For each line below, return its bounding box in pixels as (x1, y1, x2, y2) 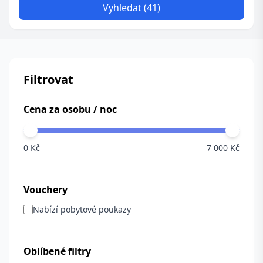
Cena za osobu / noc (23, 103, 117, 116)
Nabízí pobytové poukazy (33, 204, 131, 215)
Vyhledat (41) (103, 1, 160, 14)
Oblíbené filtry (23, 245, 91, 258)
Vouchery (23, 183, 68, 196)
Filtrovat (23, 72, 73, 87)
